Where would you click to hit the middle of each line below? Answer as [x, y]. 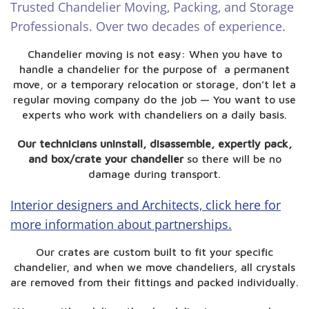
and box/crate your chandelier [106, 159]
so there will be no [232, 159]
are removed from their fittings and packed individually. [154, 282]
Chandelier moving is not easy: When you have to [154, 54]
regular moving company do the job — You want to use [154, 99]
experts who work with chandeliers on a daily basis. [154, 114]
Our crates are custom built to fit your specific [154, 252]
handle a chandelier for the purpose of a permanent [154, 69]
